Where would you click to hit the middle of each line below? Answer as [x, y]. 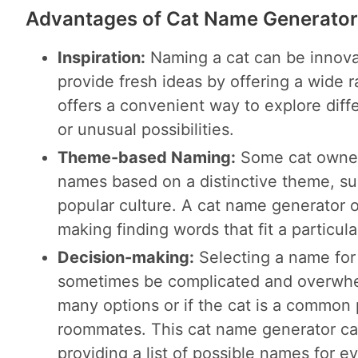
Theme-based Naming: [147, 157]
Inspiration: [101, 57]
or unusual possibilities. [146, 129]
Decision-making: [126, 257]
